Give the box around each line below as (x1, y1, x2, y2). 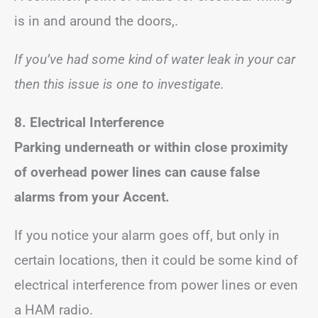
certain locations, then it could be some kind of (14, 252, 298, 268)
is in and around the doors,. (14, 13, 178, 29)
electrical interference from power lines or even (14, 277, 298, 293)
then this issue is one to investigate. (14, 76, 224, 92)
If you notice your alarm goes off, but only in (14, 227, 280, 243)
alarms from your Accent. (14, 189, 170, 205)
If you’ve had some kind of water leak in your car (14, 51, 295, 67)
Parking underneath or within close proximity (14, 139, 288, 155)
